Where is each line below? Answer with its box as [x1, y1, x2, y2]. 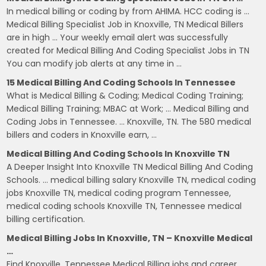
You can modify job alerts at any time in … [7, 58, 182, 69]
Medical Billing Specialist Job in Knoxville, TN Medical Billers [7, 18, 244, 30]
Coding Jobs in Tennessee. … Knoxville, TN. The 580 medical [7, 116, 252, 128]
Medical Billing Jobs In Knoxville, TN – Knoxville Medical [7, 232, 253, 244]
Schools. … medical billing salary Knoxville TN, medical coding [7, 174, 256, 186]
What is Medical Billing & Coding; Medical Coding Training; [7, 90, 244, 102]
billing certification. [7, 213, 85, 225]
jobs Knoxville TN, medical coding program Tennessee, [7, 187, 232, 199]
